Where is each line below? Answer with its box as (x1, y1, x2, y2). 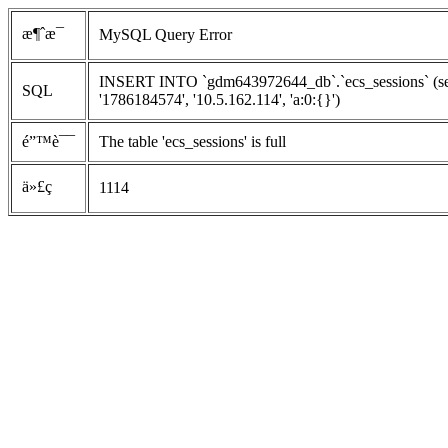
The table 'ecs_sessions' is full (99, 133, 286, 150)
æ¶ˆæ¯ (22, 25, 64, 42)
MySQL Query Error (99, 26, 232, 43)
